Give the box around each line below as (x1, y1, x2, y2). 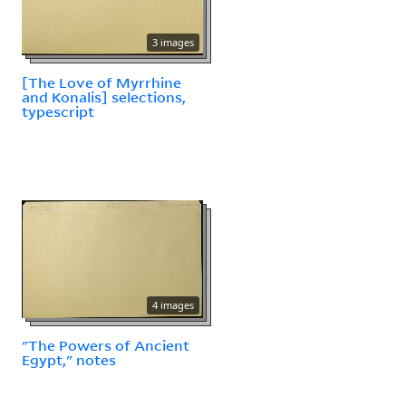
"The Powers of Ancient (22, 335, 189, 354)
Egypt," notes (22, 350, 116, 369)
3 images (152, 34, 194, 49)
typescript (22, 101, 94, 121)
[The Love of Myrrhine (22, 72, 181, 92)
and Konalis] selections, (22, 87, 186, 106)
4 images (152, 297, 194, 312)
